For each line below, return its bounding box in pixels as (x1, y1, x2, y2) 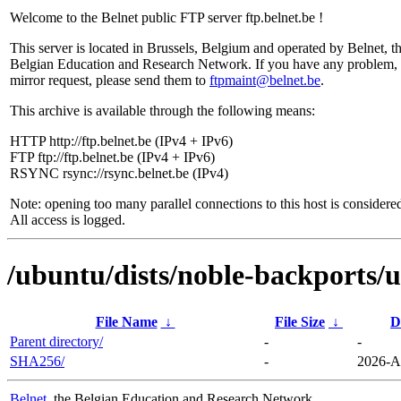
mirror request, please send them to (10, 73, 209, 88)
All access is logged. (10, 212, 125, 227)
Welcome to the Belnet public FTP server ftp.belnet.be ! (10, 10, 323, 25)
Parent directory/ (10, 333, 103, 349)
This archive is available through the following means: (10, 103, 315, 118)
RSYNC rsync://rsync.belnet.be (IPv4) (10, 166, 228, 181)
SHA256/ (10, 353, 64, 369)
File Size (275, 313, 325, 329)
